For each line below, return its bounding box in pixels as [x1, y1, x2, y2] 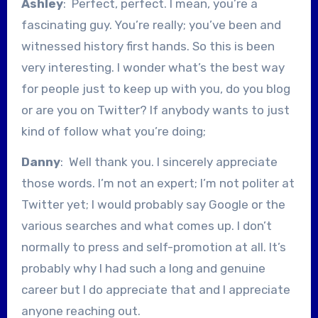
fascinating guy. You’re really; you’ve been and [21, 17, 281, 32]
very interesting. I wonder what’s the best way [21, 60, 285, 75]
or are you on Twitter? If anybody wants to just [21, 102, 290, 117]
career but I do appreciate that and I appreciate [21, 282, 290, 297]
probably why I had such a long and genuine [21, 261, 265, 275]
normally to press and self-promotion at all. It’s [21, 239, 286, 254]
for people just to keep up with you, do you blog [21, 81, 290, 96]
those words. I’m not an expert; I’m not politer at [21, 175, 295, 190]
